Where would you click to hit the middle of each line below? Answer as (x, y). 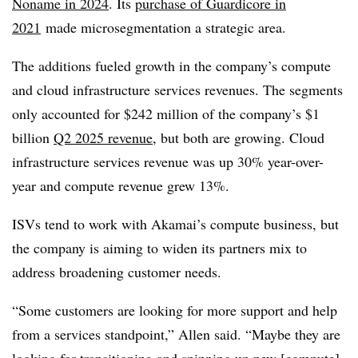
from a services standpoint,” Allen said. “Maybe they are (176, 334)
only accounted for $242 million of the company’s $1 (166, 113)
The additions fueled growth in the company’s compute (171, 66)
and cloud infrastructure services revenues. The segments (177, 89)
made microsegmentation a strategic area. (163, 27)
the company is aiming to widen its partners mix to (159, 248)
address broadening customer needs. (117, 272)
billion (33, 137)
